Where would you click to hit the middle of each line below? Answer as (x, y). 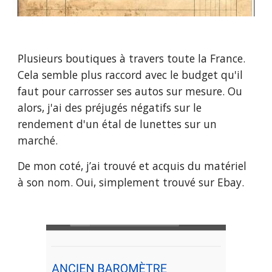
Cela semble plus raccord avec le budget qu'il (131, 75)
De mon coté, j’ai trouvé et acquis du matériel (132, 166)
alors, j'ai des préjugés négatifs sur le (110, 107)
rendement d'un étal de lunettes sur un (117, 124)
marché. (38, 140)
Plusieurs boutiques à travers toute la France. (132, 58)
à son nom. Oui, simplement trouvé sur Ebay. (131, 182)
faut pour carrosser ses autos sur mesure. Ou (130, 91)
